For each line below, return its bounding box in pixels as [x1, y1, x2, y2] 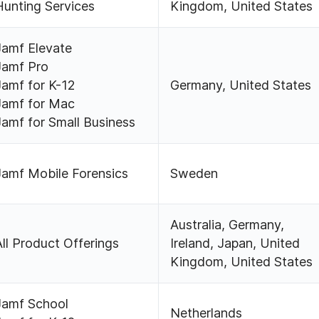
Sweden [170, 166, 219, 182]
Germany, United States [170, 78, 312, 93]
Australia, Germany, [170, 217, 285, 233]
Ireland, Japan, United [170, 236, 300, 251]
